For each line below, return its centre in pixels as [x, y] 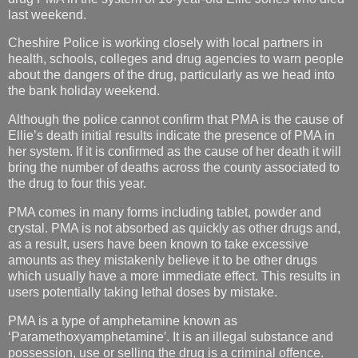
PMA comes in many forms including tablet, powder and [165, 213]
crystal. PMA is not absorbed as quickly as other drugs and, [174, 229]
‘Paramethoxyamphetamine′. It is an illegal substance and [171, 336]
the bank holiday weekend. [84, 91]
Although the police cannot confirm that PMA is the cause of [175, 120]
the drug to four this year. [77, 184]
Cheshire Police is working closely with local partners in [165, 43]
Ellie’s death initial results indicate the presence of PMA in [171, 136]
